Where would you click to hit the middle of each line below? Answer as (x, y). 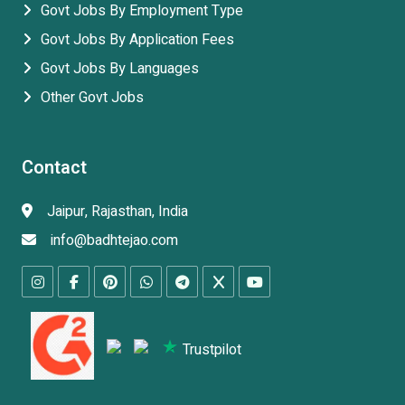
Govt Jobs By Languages (120, 69)
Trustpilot (212, 349)
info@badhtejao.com (114, 241)
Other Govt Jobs (92, 98)
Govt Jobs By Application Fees (137, 40)
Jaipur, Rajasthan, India (118, 212)
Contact (54, 168)
